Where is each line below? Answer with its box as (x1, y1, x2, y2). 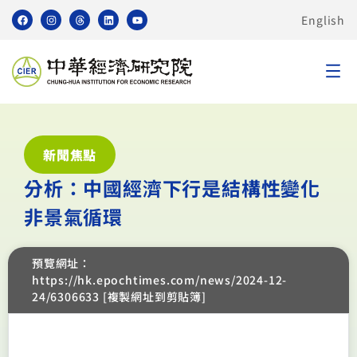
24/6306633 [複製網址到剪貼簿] (32, 288, 206, 304)
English (301, 11, 345, 28)
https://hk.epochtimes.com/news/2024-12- (32, 272, 288, 288)
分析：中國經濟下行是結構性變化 (24, 174, 320, 202)
